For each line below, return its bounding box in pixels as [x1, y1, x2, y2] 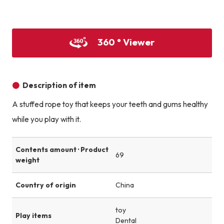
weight [15, 155, 39, 165]
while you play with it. [11, 114, 81, 124]
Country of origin [15, 180, 76, 190]
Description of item [22, 80, 96, 90]
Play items [15, 210, 51, 220]
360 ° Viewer [97, 35, 154, 48]
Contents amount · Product [15, 145, 108, 154]
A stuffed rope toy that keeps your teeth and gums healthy [11, 99, 208, 109]
